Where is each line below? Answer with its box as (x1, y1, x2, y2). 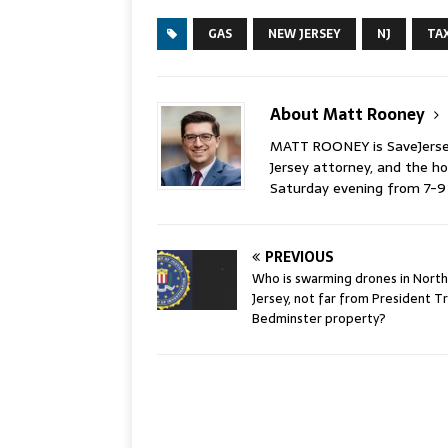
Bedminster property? (252, 307, 386, 329)
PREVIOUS (265, 245, 334, 268)
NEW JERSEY (268, 23, 341, 44)
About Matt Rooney (270, 100, 429, 127)
